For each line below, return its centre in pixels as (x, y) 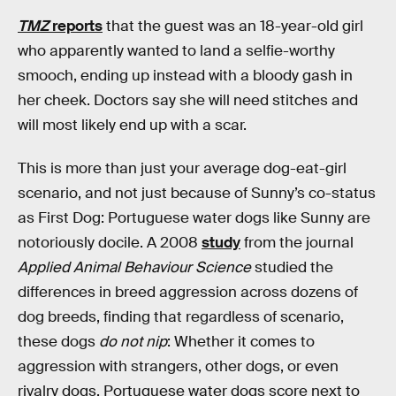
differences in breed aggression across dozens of (188, 293)
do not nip (133, 342)
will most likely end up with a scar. (132, 125)
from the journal (297, 243)
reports (76, 26)
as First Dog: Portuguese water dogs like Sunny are (194, 218)
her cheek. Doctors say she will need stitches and (188, 100)
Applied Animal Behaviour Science (134, 268)
